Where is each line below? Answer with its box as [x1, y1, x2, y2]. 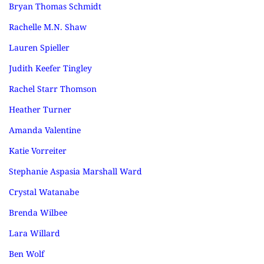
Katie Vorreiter [9, 145, 67, 156]
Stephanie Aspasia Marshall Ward [9, 166, 142, 177]
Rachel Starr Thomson [9, 83, 97, 94]
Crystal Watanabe [9, 186, 79, 197]
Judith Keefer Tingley [9, 62, 92, 74]
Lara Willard [9, 227, 60, 239]
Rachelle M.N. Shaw [9, 21, 87, 32]
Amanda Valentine [9, 124, 81, 136]
